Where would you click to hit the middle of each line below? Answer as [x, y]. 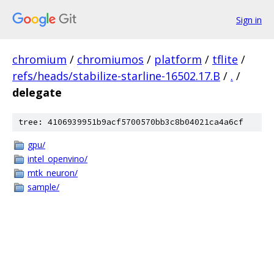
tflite [225, 59]
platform [178, 59]
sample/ [43, 187]
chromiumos [110, 59]
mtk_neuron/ [53, 173]
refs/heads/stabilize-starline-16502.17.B [116, 76]
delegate [37, 92]
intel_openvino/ [57, 159]
